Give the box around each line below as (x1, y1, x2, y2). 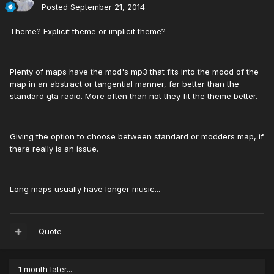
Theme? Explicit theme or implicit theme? (10, 26, 166, 37)
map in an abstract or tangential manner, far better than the (10, 79, 239, 89)
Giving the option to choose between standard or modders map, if (10, 131, 264, 142)
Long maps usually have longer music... (10, 184, 160, 194)
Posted (42, 2, 70, 12)
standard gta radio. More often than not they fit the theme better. (10, 91, 257, 102)
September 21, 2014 (70, 2, 145, 12)
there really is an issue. (10, 144, 98, 154)
